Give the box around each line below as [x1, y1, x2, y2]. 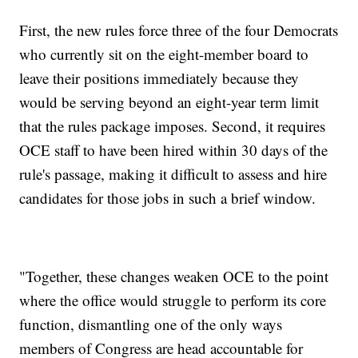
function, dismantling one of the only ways [19, 314, 283, 335]
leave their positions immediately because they [19, 68, 300, 89]
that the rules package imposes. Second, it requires [19, 116, 326, 137]
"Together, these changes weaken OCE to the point [19, 266, 329, 287]
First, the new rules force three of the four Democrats [19, 20, 339, 41]
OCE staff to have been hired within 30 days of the [19, 140, 328, 161]
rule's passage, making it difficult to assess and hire [19, 164, 328, 185]
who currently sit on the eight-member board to [19, 44, 309, 65]
